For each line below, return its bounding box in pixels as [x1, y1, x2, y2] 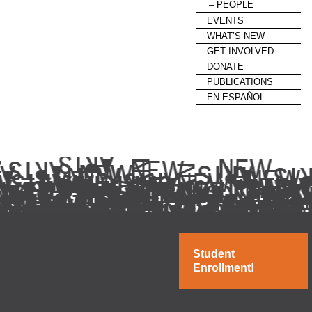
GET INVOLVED [207, 46, 274, 56]
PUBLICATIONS [207, 77, 273, 87]
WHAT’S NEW [207, 31, 265, 41]
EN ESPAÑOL [207, 92, 265, 102]
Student [193, 248, 235, 260]
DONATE [207, 61, 244, 72]
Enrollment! [193, 262, 254, 274]
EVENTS [207, 15, 244, 26]
